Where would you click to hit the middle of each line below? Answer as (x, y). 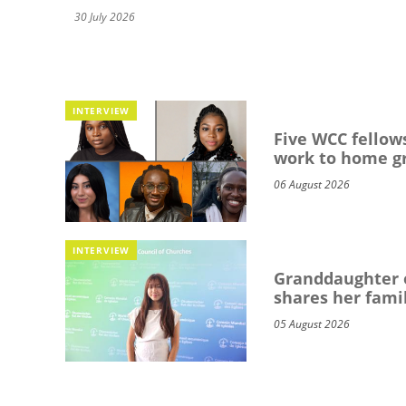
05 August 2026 (312, 324)
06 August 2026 (312, 185)
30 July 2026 (105, 17)
